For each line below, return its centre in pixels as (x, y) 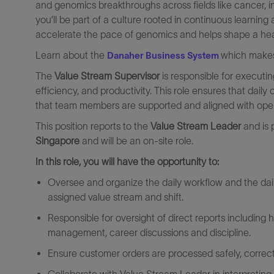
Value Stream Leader (196, 126)
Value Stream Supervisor (107, 76)
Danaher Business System (164, 55)
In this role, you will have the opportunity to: (127, 161)
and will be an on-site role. (136, 141)
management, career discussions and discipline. (149, 232)
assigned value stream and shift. (116, 197)
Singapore (57, 141)
